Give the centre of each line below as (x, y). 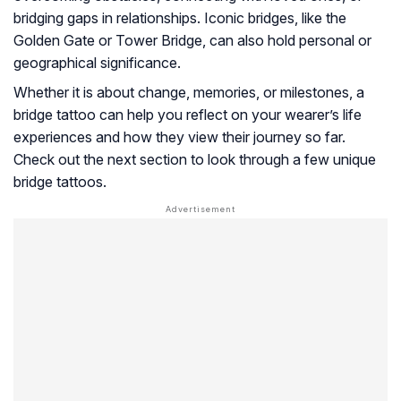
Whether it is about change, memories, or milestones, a (189, 93)
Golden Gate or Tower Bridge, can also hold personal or (192, 41)
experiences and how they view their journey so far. (179, 137)
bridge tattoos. (60, 182)
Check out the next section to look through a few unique (195, 160)
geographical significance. (97, 63)
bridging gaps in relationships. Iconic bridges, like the (180, 18)
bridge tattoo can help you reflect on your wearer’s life (188, 115)
